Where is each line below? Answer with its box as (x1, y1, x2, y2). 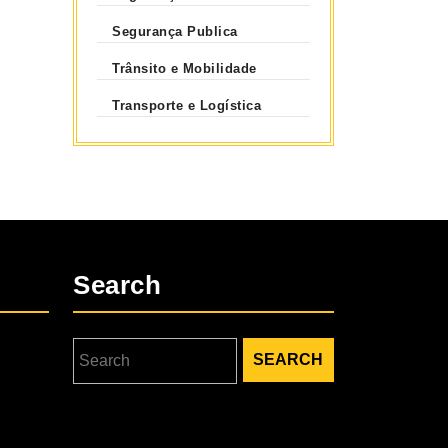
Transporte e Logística (112, 97, 262, 113)
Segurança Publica (112, 23, 238, 39)
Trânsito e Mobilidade (112, 60, 257, 76)
